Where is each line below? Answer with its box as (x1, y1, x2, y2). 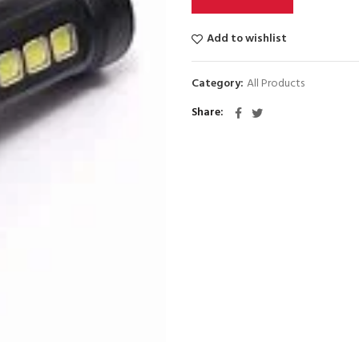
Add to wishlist (207, 30, 287, 48)
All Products (247, 75, 305, 93)
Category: (192, 75, 246, 93)
